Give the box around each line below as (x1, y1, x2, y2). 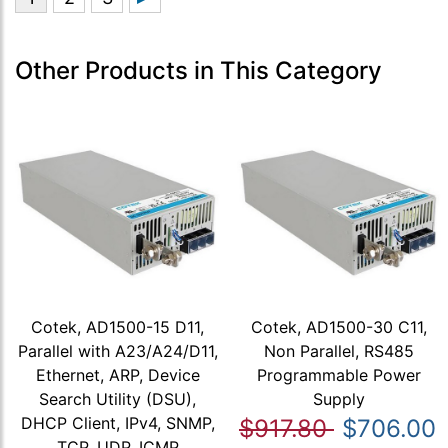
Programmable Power (257, 364, 422, 385)
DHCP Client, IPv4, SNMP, (20, 412, 215, 433)
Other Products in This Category (15, 56, 382, 85)
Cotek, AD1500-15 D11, (31, 316, 205, 337)
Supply (313, 388, 366, 409)
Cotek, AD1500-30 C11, (251, 316, 428, 337)
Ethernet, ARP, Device (35, 364, 200, 385)
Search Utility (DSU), (39, 388, 197, 409)
